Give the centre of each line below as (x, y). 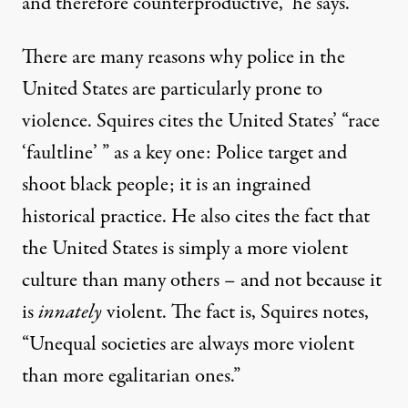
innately (70, 312)
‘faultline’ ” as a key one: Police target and (184, 153)
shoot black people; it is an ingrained (166, 185)
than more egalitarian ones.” (131, 376)
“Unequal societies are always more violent (188, 344)
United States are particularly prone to (172, 89)
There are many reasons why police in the (184, 57)
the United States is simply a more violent (185, 249)
